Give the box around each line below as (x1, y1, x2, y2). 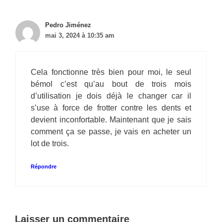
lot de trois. (31, 139, 69, 148)
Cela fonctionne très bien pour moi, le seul (31, 68, 191, 77)
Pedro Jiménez (45, 21, 91, 29)
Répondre (31, 164, 56, 170)
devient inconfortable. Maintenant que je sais (31, 115, 191, 124)
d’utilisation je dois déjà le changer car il (31, 92, 191, 101)
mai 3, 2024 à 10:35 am (45, 32, 114, 40)
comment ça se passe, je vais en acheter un (31, 127, 191, 136)
